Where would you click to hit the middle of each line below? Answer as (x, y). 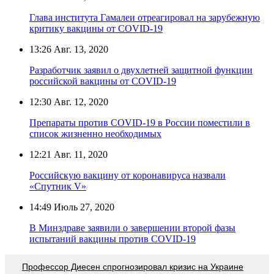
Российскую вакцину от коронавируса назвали (128, 175)
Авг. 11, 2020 (80, 154)
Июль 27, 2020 (83, 207)
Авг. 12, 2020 (80, 102)
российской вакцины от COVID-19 (103, 81)
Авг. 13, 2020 (80, 49)
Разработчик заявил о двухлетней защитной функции (141, 70)
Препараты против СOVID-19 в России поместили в (140, 122)
